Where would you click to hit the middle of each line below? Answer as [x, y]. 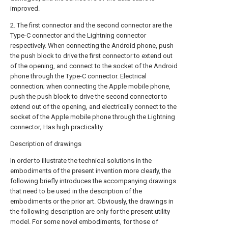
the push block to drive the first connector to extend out [91, 55]
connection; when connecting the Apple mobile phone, [90, 86]
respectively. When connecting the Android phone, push [92, 45]
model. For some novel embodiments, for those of [84, 221]
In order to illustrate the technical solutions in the [81, 160]
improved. [25, 8]
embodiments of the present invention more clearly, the [91, 170]
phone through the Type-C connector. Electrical [78, 76]
